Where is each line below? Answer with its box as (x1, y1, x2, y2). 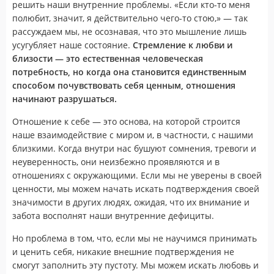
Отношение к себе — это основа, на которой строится (12, 115, 240, 127)
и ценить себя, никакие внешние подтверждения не (12, 245, 234, 257)
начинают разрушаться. (12, 92, 117, 105)
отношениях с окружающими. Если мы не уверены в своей (12, 169, 262, 181)
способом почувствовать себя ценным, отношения (12, 79, 235, 91)
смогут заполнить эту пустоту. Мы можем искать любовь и (12, 259, 259, 271)
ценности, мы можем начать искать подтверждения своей (12, 182, 259, 194)
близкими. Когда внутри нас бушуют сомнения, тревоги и (12, 142, 256, 154)
